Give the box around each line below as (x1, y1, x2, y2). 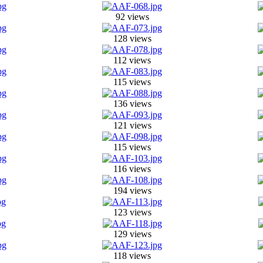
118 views (113, 251, 151, 261)
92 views (115, 12, 149, 22)
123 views (113, 207, 151, 217)
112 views (113, 55, 151, 65)
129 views (113, 229, 151, 239)
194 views (113, 186, 151, 195)
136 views (113, 99, 151, 109)
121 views (113, 120, 151, 130)
